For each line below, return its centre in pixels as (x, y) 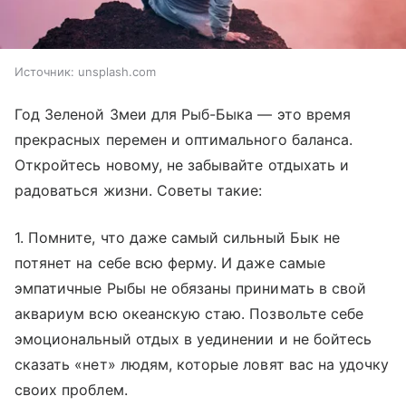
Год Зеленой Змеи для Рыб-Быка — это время (183, 115)
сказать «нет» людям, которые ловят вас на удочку (202, 365)
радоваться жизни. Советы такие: (139, 191)
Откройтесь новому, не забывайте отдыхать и (182, 165)
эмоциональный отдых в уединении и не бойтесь (193, 339)
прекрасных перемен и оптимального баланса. (184, 140)
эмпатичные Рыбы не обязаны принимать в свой (191, 289)
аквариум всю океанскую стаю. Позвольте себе (189, 314)
